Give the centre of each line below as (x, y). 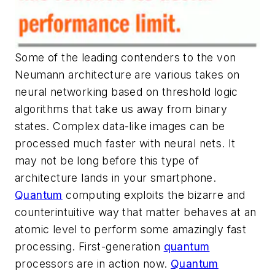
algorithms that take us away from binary (121, 109)
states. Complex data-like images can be (120, 126)
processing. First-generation (89, 246)
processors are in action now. (93, 263)
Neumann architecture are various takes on (127, 74)
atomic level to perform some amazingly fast (131, 229)
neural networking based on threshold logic (126, 91)
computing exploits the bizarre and (154, 195)
